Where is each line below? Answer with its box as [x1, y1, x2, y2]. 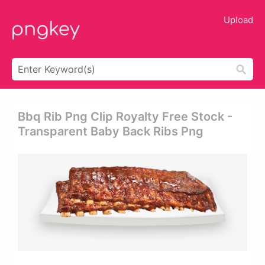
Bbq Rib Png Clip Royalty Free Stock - [18, 109, 232, 124]
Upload [224, 14, 253, 25]
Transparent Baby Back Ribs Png [18, 124, 203, 138]
